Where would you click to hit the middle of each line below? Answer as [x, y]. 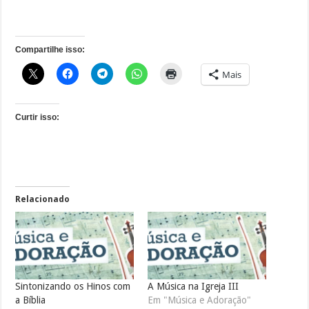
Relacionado [43, 199]
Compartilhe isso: [50, 49]
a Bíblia [31, 300]
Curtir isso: [38, 117]
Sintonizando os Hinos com [73, 286]
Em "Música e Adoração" [199, 300]
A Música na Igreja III [193, 286]
